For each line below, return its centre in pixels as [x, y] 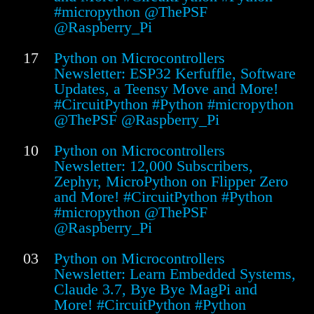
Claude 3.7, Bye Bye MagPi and [156, 289]
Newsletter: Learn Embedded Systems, [175, 274]
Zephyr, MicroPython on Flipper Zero [171, 182]
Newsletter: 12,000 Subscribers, [153, 166]
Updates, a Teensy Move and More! [166, 89]
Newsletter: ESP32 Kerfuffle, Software [175, 74]
